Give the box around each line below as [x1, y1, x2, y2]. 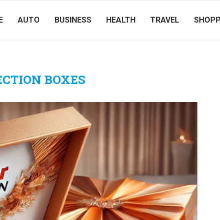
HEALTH [106, 15, 136, 25]
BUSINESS [55, 15, 91, 25]
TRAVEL [150, 15, 179, 25]
